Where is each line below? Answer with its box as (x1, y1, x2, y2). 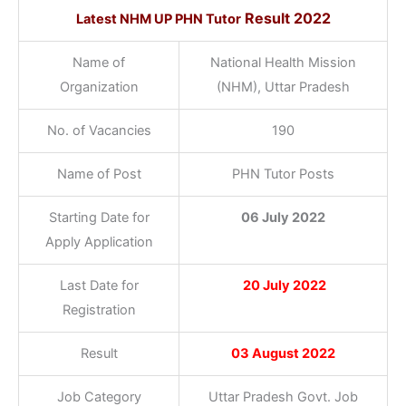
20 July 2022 (240, 276, 326, 294)
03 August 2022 (231, 344, 335, 362)
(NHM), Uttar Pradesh (217, 78, 350, 95)
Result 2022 (240, 8, 331, 27)
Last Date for (59, 276, 139, 294)
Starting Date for (48, 208, 150, 226)
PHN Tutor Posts (232, 165, 334, 182)
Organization (59, 78, 139, 95)
